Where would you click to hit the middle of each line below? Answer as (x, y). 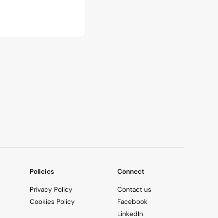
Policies (42, 172)
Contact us (134, 190)
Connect (131, 172)
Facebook (132, 202)
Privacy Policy (51, 190)
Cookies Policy (52, 202)
